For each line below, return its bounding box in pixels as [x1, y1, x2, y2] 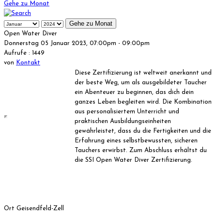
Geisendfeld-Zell [16, 205, 64, 212]
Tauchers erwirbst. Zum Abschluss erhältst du [75, 147, 207, 154]
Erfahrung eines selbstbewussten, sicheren [75, 137, 198, 144]
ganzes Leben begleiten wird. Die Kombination [75, 98, 212, 105]
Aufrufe [4, 49, 27, 56]
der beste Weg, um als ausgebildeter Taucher [75, 79, 207, 86]
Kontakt [16, 59, 40, 66]
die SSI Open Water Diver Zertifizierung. [75, 156, 192, 163]
